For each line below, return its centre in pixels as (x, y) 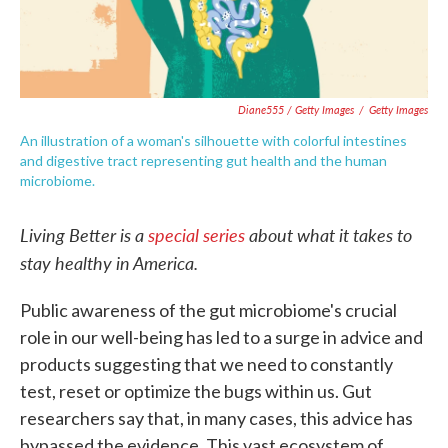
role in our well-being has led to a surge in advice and (221, 336)
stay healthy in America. (111, 262)
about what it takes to (328, 234)
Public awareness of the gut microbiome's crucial (208, 309)
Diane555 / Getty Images (296, 109)
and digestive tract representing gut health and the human (203, 160)
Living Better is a (84, 234)
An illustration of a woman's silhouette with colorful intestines (213, 140)
